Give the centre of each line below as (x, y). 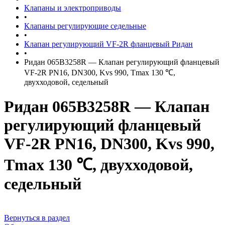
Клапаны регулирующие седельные (85, 26)
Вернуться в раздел (37, 217)
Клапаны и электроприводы (73, 8)
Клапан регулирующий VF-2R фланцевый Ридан (108, 44)
